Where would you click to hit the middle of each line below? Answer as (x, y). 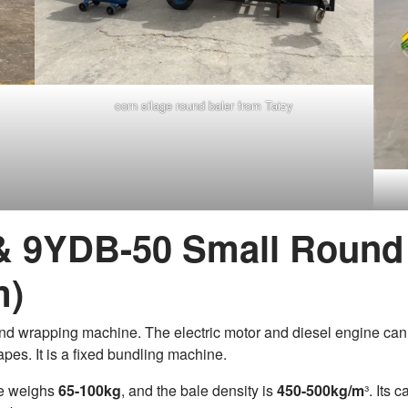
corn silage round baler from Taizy (204, 105)
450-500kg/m (321, 390)
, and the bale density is (199, 390)
